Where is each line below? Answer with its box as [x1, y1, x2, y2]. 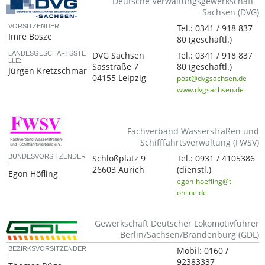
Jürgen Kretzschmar [8, 65, 88, 76]
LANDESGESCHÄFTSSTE [8, 50, 86, 57]
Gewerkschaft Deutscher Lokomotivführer [95, 218, 259, 229]
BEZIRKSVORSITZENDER [8, 245, 87, 252]
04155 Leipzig [92, 72, 147, 83]
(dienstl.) [177, 164, 212, 175]
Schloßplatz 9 [92, 153, 146, 164]
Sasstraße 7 [92, 61, 139, 72]
